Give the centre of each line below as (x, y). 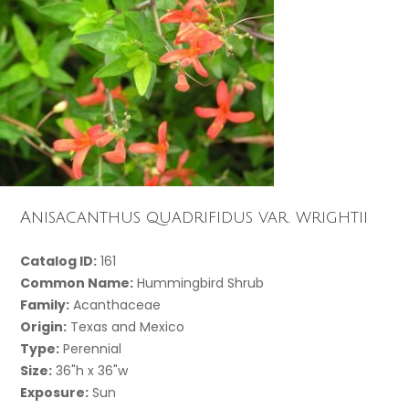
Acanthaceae (115, 304)
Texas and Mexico (126, 326)
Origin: (44, 326)
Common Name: (77, 283)
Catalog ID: (59, 261)
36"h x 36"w (90, 370)
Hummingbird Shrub (199, 283)
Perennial (91, 348)
